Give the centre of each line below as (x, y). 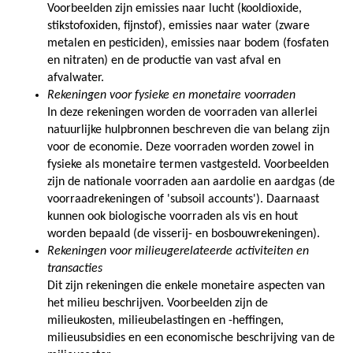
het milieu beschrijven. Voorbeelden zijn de (158, 303)
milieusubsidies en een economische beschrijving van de (191, 338)
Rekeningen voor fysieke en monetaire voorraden (171, 95)
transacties (75, 268)
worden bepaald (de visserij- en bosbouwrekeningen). (184, 234)
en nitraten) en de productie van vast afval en (164, 60)
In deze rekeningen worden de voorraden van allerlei (182, 112)
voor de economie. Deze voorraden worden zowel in (180, 147)
